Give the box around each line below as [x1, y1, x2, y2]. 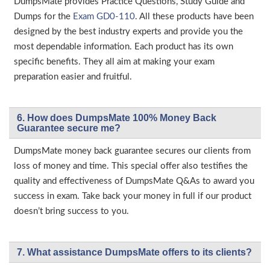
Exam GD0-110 [73, 11, 135, 21]
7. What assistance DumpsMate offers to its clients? [17, 246, 252, 257]
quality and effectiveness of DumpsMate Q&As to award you [14, 176, 254, 186]
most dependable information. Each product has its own [14, 42, 233, 51]
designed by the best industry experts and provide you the [14, 27, 243, 36]
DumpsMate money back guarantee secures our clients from [14, 146, 251, 155]
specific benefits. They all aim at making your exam [14, 57, 215, 66]
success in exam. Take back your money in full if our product [14, 191, 251, 201]
